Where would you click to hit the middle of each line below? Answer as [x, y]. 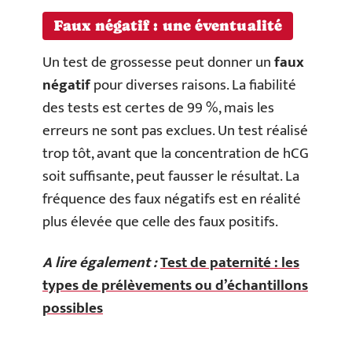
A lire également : [100, 262]
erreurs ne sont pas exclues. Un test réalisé [175, 131]
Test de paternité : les [230, 262]
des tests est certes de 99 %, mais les [158, 108]
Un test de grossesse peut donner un [158, 62]
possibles [73, 308]
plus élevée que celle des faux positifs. [160, 222]
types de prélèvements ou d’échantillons [175, 285]
